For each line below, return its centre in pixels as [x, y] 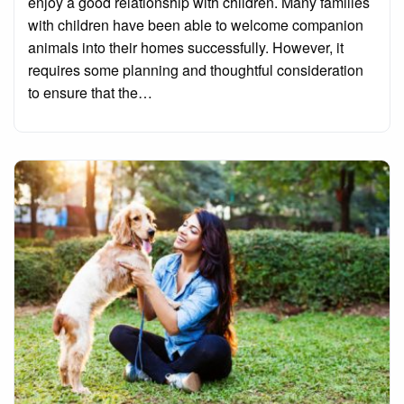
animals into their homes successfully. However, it [186, 48]
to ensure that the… [90, 93]
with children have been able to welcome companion [196, 25]
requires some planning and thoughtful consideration [196, 70]
